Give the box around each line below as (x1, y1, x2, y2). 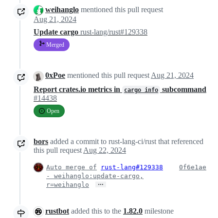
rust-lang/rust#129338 (80, 28, 147, 36)
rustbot (45, 206, 69, 215)
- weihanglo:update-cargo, (46, 172, 144, 180)
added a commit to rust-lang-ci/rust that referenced (48, 137, 203, 145)
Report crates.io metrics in (34, 85, 122, 93)
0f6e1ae (179, 163, 206, 171)
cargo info (124, 86, 158, 93)
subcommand (160, 85, 206, 93)
